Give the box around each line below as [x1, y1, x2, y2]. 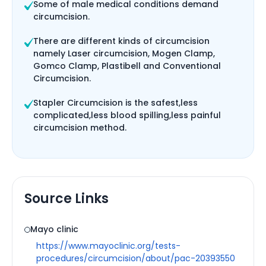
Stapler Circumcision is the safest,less [33, 97, 198, 109]
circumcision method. [33, 122, 126, 134]
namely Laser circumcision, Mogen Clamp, [33, 47, 215, 59]
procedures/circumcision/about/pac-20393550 [36, 252, 235, 264]
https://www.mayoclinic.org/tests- [36, 240, 180, 252]
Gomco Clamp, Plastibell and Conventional [33, 60, 221, 72]
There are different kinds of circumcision [33, 35, 210, 47]
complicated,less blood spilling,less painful [33, 109, 221, 121]
